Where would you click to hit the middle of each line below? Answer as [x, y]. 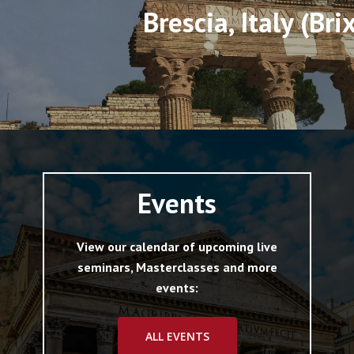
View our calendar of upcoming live [177, 247]
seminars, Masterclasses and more [177, 267]
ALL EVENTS [177, 337]
